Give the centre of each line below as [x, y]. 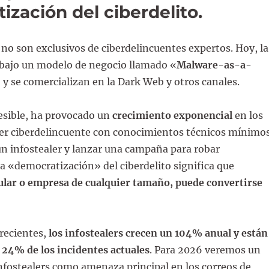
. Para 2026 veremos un [205, 249]
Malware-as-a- [214, 65]
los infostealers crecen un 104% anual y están [158, 233]
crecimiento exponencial [172, 115]
